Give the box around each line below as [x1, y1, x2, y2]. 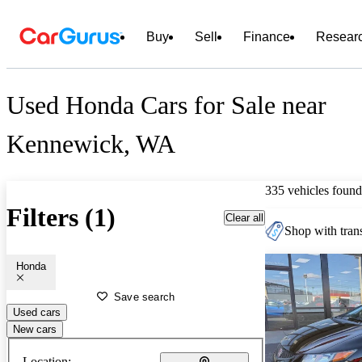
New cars [13, 322, 57, 335]
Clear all [225, 211, 263, 224]
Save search [114, 290, 175, 303]
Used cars [13, 305, 61, 318]
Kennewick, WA [6, 129, 175, 159]
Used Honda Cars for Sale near [6, 90, 326, 120]
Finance [243, 30, 290, 44]
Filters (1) [6, 203, 116, 233]
